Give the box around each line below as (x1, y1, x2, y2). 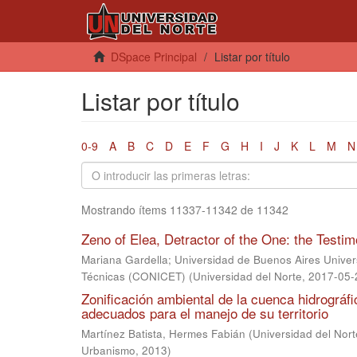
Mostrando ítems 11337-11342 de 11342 (81, 202, 288, 218)
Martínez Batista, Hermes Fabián (81, 326, 245, 341)
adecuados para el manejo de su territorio (81, 303, 328, 323)
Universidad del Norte (193, 269, 302, 284)
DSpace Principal (111, 49, 197, 65)
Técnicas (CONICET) (81, 269, 186, 284)
